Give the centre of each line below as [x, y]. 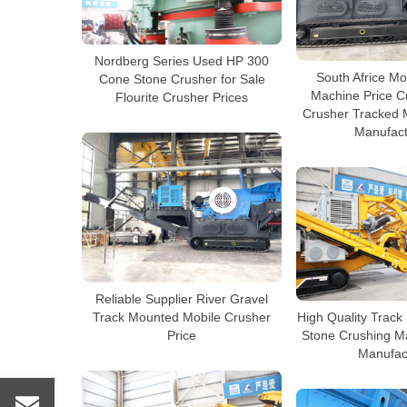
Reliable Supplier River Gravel [182, 298]
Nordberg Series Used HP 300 [182, 60]
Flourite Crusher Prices [182, 97]
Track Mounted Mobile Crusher [182, 317]
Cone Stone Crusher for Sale [182, 79]
